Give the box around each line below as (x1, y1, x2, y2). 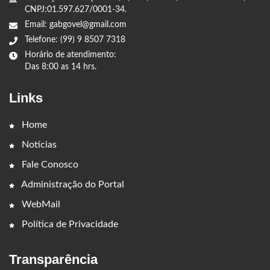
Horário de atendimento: (25, 51, 116, 60)
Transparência (9, 252, 98, 268)
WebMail (19, 199, 60, 210)
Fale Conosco (19, 160, 78, 170)
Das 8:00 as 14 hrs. (25, 63, 96, 72)
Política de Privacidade (19, 219, 118, 230)
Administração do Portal (19, 180, 124, 190)
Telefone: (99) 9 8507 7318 (25, 36, 125, 45)
